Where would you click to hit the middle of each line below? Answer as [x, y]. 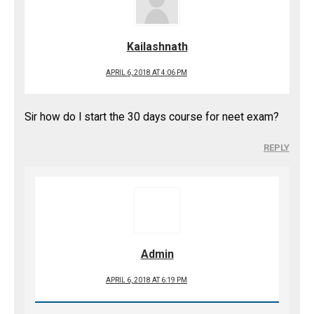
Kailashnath [157, 47]
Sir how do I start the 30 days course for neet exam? [152, 117]
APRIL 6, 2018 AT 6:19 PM [146, 280]
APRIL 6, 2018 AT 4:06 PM [146, 73]
